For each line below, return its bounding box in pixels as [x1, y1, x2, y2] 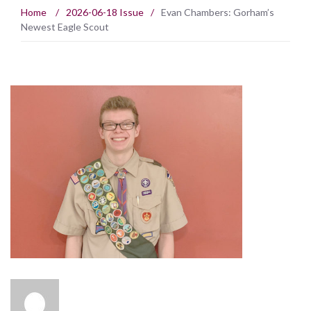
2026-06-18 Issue [66, 6, 144, 19]
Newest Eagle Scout [21, 21, 109, 33]
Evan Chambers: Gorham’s [161, 6, 274, 19]
